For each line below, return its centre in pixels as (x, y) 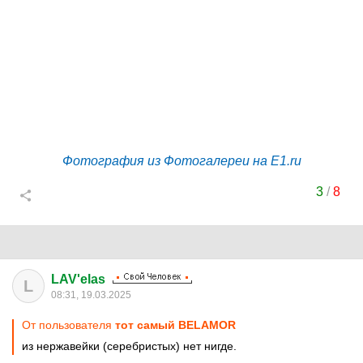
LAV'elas (78, 279)
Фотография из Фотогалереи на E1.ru (181, 161)
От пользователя (68, 325)
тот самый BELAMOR (175, 325)
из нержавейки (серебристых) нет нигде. (129, 346)
